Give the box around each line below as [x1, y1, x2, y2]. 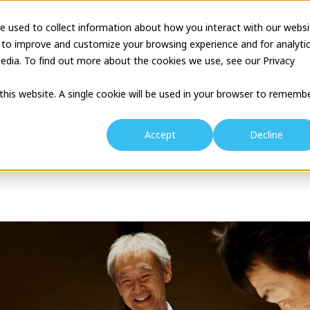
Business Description [40, 21, 154, 35]
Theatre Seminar [174, 21, 265, 35]
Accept [144, 128, 176, 142]
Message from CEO [46, 95, 264, 126]
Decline [250, 128, 283, 142]
